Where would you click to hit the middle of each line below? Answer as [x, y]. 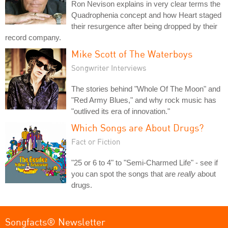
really [187, 174]
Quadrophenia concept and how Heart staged [146, 15]
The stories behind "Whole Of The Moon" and [146, 89]
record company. [33, 37]
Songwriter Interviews [109, 67]
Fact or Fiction [96, 141]
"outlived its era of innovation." [121, 111]
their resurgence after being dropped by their [144, 26]
